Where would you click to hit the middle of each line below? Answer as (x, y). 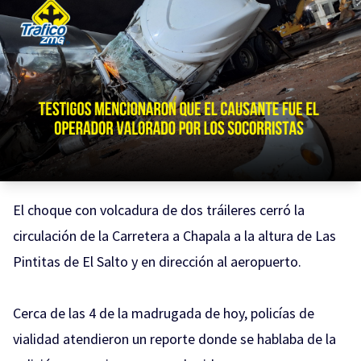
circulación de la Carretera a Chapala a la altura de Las (174, 236)
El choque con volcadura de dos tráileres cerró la (159, 210)
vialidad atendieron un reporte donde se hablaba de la (174, 339)
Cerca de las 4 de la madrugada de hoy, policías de (164, 313)
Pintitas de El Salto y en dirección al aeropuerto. (157, 261)
